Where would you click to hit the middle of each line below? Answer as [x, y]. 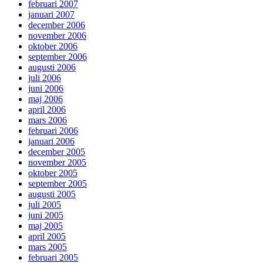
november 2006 [57, 36]
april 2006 [47, 110]
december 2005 [57, 152]
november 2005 [57, 163]
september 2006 [58, 57]
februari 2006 [53, 131]
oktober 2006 [53, 46]
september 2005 [58, 184]
